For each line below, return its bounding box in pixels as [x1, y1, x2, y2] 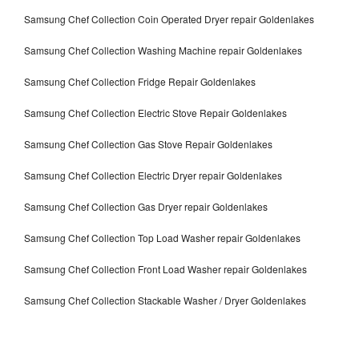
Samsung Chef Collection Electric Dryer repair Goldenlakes [24, 167, 282, 182]
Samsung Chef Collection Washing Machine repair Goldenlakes [24, 42, 302, 57]
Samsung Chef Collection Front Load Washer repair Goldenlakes [24, 261, 307, 276]
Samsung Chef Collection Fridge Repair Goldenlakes [24, 74, 256, 88]
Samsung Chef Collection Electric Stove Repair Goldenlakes [24, 105, 287, 119]
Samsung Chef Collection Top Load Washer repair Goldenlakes [24, 230, 301, 244]
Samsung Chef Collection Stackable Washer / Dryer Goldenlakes [24, 292, 306, 307]
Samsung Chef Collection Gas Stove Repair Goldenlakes [24, 136, 272, 151]
